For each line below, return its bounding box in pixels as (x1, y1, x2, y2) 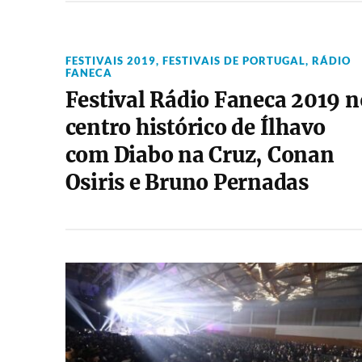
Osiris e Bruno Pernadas (65, 170, 309, 196)
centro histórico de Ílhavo (65, 115, 326, 141)
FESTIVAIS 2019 (65, 54, 156, 67)
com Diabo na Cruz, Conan (65, 142, 335, 168)
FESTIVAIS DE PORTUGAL (162, 54, 305, 67)
